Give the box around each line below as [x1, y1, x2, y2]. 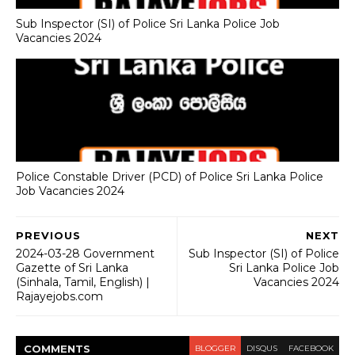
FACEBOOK [288, 343, 334, 353]
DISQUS [246, 343, 277, 353]
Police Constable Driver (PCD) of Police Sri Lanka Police [16, 169, 323, 184]
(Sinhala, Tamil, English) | [16, 275, 150, 289]
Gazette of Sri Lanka [16, 261, 128, 275]
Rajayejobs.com [16, 289, 103, 303]
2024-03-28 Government [16, 246, 155, 261]
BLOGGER [195, 343, 235, 353]
